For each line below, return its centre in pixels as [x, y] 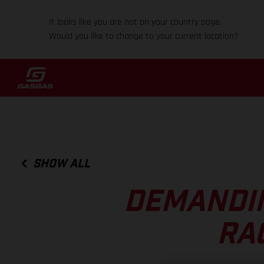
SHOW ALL [62, 164]
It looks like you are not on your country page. [136, 22]
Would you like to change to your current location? [144, 36]
